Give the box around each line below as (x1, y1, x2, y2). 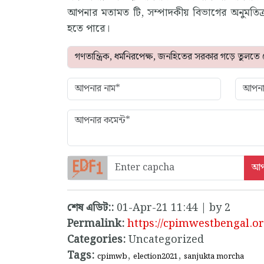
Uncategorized (126, 231, 204, 249)
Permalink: (67, 215, 124, 233)
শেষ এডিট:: (67, 199, 117, 217)
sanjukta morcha (184, 250, 244, 263)
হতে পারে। (67, 20, 110, 38)
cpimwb (97, 250, 127, 263)
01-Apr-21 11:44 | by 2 (117, 199, 230, 217)
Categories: (67, 231, 126, 249)
